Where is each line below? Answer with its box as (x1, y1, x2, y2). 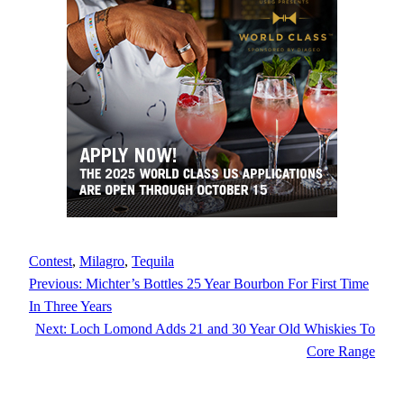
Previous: (29, 276, 82, 292)
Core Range (307, 344, 375, 360)
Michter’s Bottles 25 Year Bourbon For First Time (86, 276, 369, 292)
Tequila (132, 253, 174, 270)
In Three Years (29, 298, 112, 315)
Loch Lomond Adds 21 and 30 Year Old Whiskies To (70, 321, 375, 337)
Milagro (79, 253, 124, 270)
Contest (29, 253, 72, 270)
